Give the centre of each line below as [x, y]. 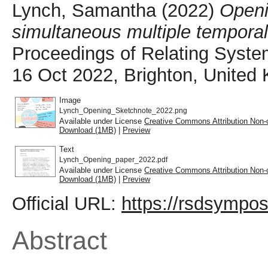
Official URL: [67, 203]
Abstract [60, 240]
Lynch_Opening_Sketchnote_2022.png [123, 110]
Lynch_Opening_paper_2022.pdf [113, 159]
